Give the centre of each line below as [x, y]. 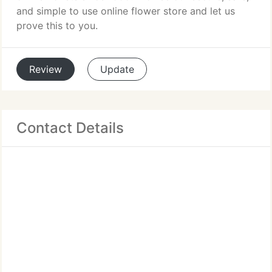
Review [46, 69]
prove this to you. [57, 25]
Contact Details [70, 128]
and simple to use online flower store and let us [126, 11]
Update [117, 69]
